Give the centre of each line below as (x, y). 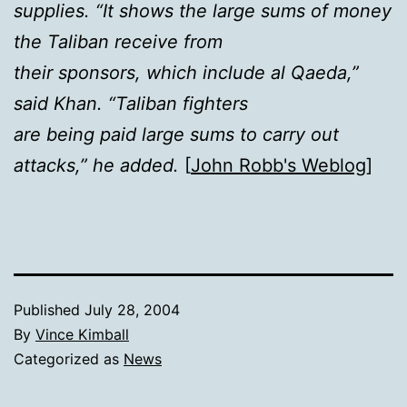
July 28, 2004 (132, 309)
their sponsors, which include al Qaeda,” (186, 72)
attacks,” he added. (96, 165)
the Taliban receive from (118, 41)
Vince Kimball (82, 334)
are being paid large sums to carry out (176, 134)
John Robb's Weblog (278, 165)
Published (49, 309)
